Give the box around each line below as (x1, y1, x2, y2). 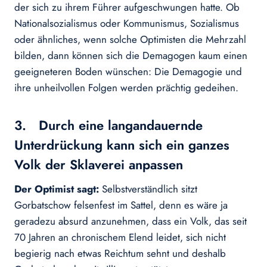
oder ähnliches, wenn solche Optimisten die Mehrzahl (14, 32, 246, 47)
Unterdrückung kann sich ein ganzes (14, 135, 229, 155)
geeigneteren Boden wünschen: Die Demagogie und (14, 64, 242, 79)
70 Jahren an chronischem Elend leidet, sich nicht (14, 230, 226, 245)
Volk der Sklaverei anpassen (14, 155, 183, 175)
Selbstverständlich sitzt (102, 182, 197, 197)
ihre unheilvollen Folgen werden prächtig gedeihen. (14, 80, 238, 95)
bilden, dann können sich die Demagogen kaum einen (14, 48, 247, 63)
